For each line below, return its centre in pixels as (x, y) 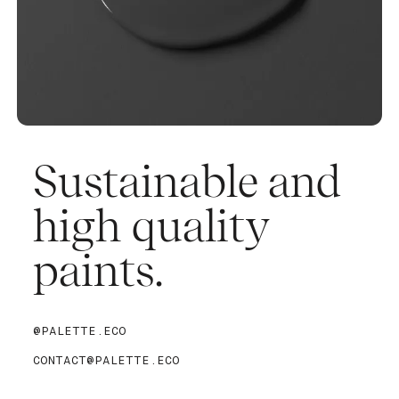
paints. (99, 270)
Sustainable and (187, 181)
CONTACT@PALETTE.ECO (107, 362)
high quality (151, 226)
